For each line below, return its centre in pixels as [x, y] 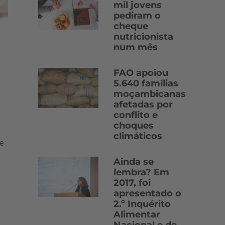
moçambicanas [150, 94]
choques [134, 126]
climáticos [138, 136]
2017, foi [132, 183]
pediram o [137, 16]
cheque [131, 26]
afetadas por [143, 104]
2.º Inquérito [142, 204]
